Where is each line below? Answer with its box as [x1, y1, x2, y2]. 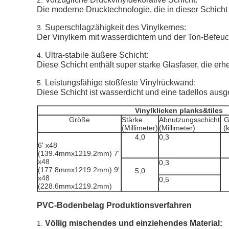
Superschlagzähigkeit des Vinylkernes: [45, 23, 186, 32]
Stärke [122, 116, 143, 124]
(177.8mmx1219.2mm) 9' [38, 166, 120, 174]
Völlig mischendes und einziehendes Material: [45, 219, 222, 227]
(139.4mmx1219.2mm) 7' [38, 149, 120, 157]
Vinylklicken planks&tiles [135, 106, 223, 114]
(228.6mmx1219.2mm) [38, 182, 112, 190]
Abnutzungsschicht [159, 116, 220, 124]
